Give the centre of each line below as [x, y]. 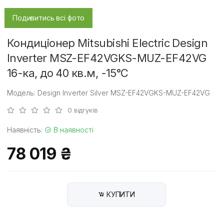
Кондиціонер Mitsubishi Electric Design [107, 43]
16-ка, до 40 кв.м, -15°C [68, 73]
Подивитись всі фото [49, 18]
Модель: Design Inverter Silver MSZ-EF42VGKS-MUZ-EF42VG [108, 92]
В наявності [72, 129]
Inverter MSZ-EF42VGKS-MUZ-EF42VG [107, 58]
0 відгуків [83, 110]
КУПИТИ [121, 194]
